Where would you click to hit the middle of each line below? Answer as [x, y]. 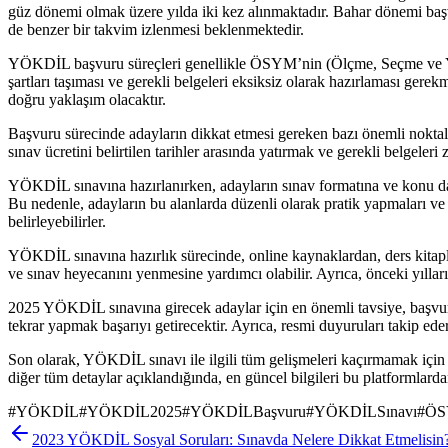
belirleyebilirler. [57, 221]
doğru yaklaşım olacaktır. [87, 99]
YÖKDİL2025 [134, 411]
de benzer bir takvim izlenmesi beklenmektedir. [156, 29]
